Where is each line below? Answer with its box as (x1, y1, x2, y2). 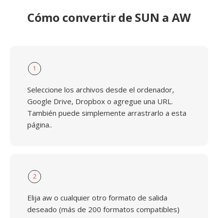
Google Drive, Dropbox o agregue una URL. (27, 96, 173, 106)
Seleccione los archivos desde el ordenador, (27, 85, 174, 94)
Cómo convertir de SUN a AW (27, 9, 191, 25)
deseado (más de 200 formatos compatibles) (27, 204, 180, 214)
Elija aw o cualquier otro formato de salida (27, 193, 167, 202)
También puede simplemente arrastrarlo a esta (27, 108, 186, 118)
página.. (27, 120, 52, 129)
